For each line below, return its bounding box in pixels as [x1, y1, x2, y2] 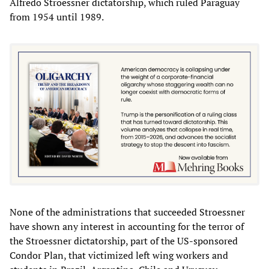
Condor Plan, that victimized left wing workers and [10, 249, 228, 262]
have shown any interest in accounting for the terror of [10, 220, 244, 234]
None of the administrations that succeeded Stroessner [10, 205, 245, 219]
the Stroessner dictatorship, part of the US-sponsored [10, 234, 238, 248]
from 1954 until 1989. [10, 10, 104, 23]
